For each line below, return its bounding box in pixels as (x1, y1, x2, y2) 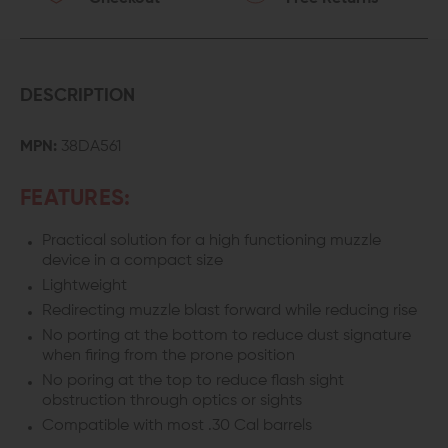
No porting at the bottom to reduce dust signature (42, 328, 411, 344)
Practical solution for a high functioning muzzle (42, 233, 381, 249)
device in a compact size (42, 253, 223, 269)
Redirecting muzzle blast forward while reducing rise (42, 303, 417, 319)
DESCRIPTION (20, 87, 135, 105)
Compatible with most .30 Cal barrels (42, 418, 312, 434)
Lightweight (42, 278, 127, 294)
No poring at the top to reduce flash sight (42, 373, 344, 389)
